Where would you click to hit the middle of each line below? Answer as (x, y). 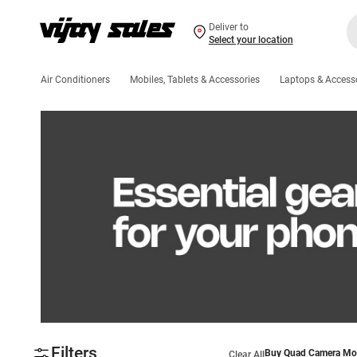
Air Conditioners (75, 80)
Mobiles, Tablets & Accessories (195, 80)
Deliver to (228, 27)
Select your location (251, 39)
